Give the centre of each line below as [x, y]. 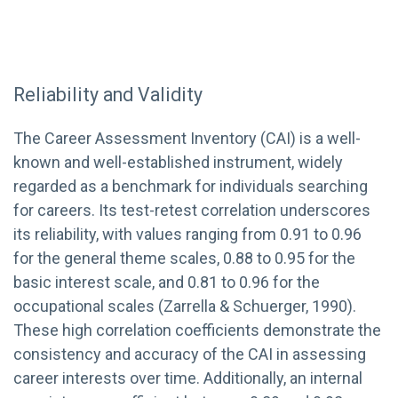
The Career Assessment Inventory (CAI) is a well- [187, 138]
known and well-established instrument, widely [178, 162]
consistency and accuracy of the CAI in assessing [190, 354]
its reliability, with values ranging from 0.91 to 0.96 [187, 234]
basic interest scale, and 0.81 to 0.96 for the [167, 282]
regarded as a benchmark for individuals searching [191, 186]
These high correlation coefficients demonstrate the [197, 330]
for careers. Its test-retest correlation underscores [192, 210]
